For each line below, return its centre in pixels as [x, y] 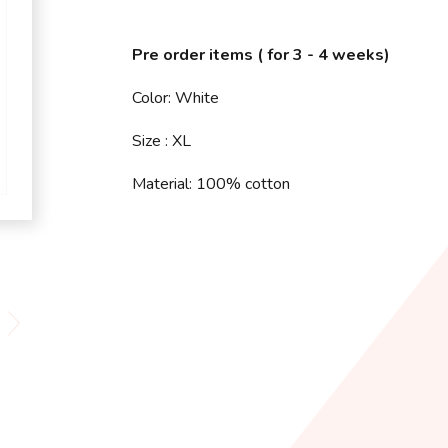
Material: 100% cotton [211, 184]
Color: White [175, 98]
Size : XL [161, 141]
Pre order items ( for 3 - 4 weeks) [261, 55]
